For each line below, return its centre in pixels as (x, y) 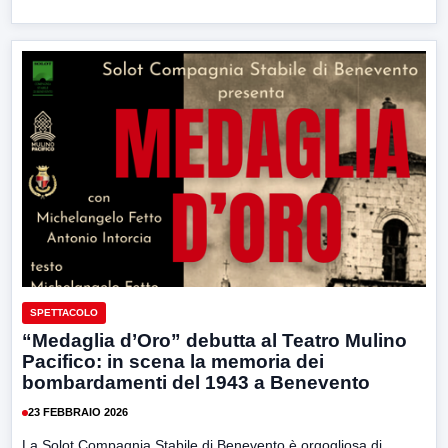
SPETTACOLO (64, 312)
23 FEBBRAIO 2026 (78, 412)
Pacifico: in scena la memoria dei (173, 361)
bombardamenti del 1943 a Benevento (196, 382)
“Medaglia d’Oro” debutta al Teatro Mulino (214, 340)
